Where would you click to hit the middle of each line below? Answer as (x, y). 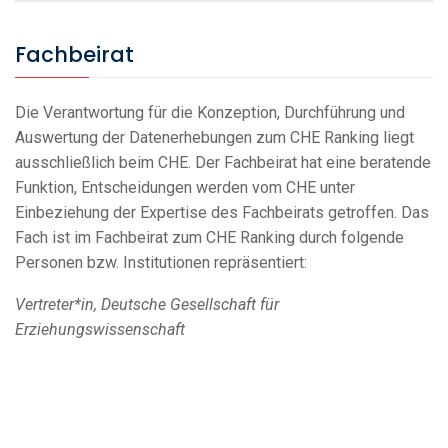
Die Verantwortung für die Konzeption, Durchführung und (210, 112)
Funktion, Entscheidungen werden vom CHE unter (185, 187)
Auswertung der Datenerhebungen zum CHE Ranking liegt (214, 137)
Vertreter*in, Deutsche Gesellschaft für (147, 304)
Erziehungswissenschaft (100, 329)
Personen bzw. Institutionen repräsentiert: (161, 262)
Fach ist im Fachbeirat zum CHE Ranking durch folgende (209, 237)
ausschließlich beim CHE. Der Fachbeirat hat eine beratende (223, 162)
